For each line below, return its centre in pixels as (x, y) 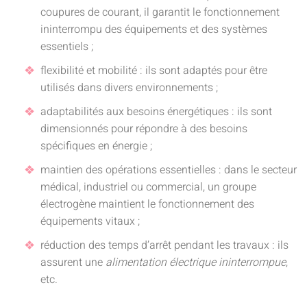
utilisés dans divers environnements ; (129, 88)
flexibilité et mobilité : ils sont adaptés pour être (154, 71)
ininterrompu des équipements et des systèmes (154, 29)
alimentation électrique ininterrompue (196, 262)
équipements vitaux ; (90, 221)
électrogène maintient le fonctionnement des (147, 204)
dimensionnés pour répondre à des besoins (144, 129)
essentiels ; (67, 47)
